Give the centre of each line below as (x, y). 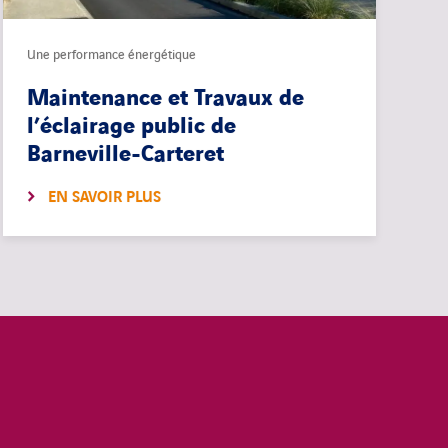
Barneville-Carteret (125, 155)
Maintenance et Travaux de (165, 99)
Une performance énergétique (111, 55)
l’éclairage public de (131, 127)
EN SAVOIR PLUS (104, 198)
